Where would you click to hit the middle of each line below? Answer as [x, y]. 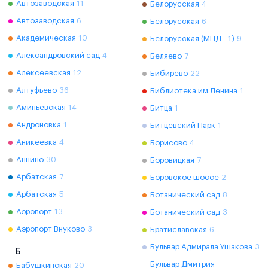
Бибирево [169, 73]
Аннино [30, 159]
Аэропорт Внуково [51, 229]
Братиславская [179, 229]
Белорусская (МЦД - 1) [192, 39]
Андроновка [39, 125]
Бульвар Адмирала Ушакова [201, 247]
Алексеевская [43, 73]
